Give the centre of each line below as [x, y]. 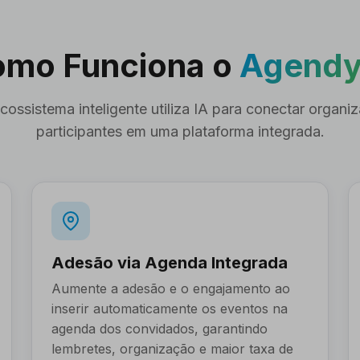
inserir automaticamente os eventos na [169, 309]
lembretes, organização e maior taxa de [172, 349]
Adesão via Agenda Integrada [169, 263]
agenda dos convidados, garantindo [159, 329]
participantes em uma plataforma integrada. [180, 131]
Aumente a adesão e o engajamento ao [170, 288]
